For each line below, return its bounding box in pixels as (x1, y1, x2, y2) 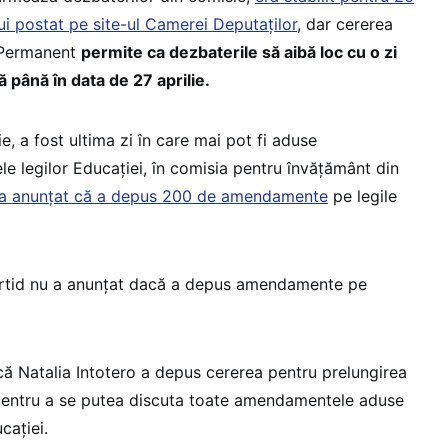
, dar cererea (297, 13, 393, 34)
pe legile (328, 185, 397, 206)
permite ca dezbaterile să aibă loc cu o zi (81, 41, 397, 62)
